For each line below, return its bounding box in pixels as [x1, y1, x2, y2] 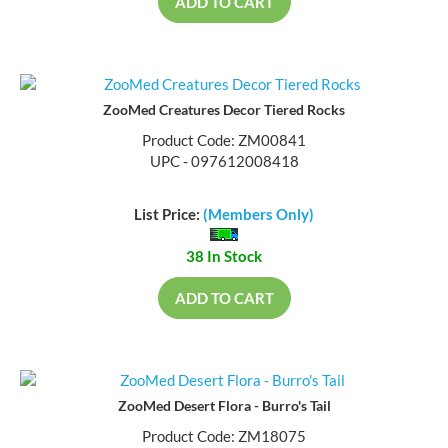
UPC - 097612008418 [149, 154, 299, 173]
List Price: [134, 206, 203, 225]
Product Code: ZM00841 [142, 133, 306, 152]
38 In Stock [186, 248, 262, 267]
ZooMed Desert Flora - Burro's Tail [117, 398, 331, 416]
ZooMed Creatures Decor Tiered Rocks [103, 103, 345, 121]
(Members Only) [203, 206, 314, 225]
